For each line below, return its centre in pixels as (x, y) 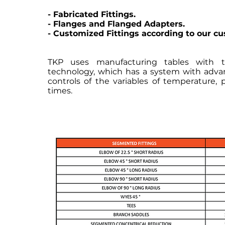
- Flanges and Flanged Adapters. (116, 24)
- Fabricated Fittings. (91, 14)
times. (60, 91)
